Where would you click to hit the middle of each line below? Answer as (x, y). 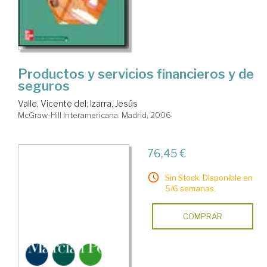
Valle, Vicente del (52, 104)
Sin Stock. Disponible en (209, 178)
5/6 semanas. (190, 189)
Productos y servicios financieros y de (136, 74)
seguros (44, 86)
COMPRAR (202, 217)
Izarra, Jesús (114, 104)
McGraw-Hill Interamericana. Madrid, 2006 (94, 115)
